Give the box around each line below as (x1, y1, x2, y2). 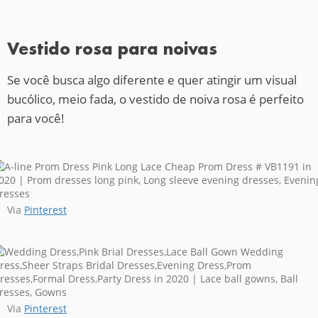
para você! (7, 109, 65, 126)
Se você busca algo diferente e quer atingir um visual (7, 71, 297, 88)
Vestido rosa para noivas (7, 38, 217, 59)
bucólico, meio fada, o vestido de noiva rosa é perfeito (7, 90, 304, 107)
